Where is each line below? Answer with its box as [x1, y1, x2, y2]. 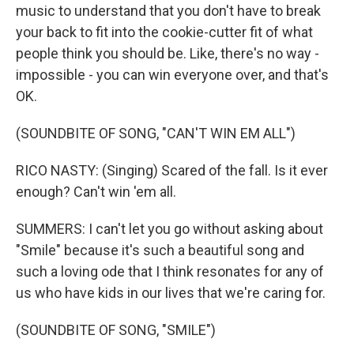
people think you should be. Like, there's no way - [16, 45, 319, 62]
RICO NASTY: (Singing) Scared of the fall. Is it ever [16, 162, 328, 179]
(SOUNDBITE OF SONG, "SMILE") [16, 322, 216, 338]
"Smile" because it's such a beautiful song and [16, 242, 304, 258]
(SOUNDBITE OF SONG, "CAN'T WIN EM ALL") [16, 125, 296, 141]
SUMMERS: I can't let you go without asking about [16, 220, 323, 237]
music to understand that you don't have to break [16, 2, 321, 19]
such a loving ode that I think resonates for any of [16, 263, 324, 280]
